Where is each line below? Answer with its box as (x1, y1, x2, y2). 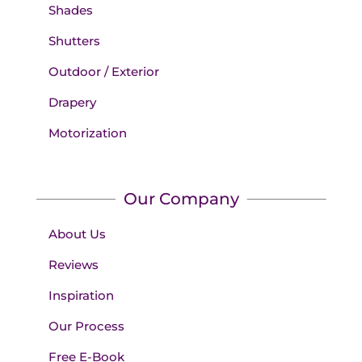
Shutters (48, 33, 100, 49)
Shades (48, 2, 93, 19)
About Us (48, 226, 106, 242)
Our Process (48, 318, 124, 335)
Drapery (48, 95, 96, 111)
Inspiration (48, 288, 114, 304)
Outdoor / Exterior (48, 64, 159, 80)
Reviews (48, 257, 99, 273)
